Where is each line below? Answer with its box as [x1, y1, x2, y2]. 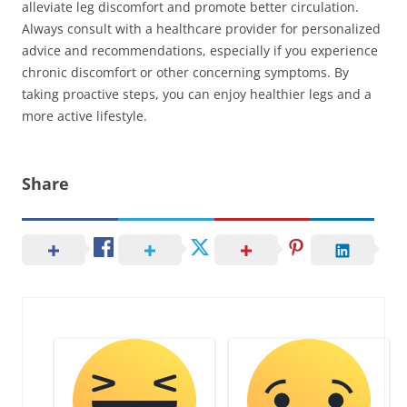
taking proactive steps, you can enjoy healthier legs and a [22, 85, 372, 103]
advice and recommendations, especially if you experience [22, 42, 378, 59]
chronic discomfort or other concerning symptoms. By [22, 64, 349, 81]
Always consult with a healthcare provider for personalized [22, 20, 381, 37]
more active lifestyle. [22, 107, 147, 124]
